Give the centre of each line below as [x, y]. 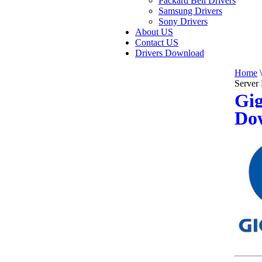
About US [154, 32]
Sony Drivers [183, 21]
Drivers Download [170, 53]
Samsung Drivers [190, 11]
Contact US [157, 42]
